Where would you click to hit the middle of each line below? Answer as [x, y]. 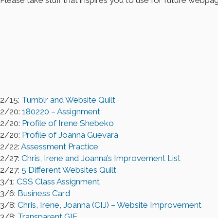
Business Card [44, 193]
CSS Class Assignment [58, 182]
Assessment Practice [60, 147]
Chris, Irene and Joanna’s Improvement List [101, 158]
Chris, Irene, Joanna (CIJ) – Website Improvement [109, 205]
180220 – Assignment [61, 112]
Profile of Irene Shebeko [68, 123]
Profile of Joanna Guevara [70, 135]
